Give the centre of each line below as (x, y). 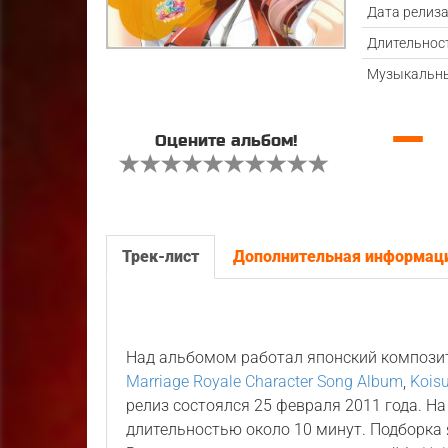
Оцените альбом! (226, 141)
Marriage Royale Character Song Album (265, 381)
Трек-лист (161, 256)
